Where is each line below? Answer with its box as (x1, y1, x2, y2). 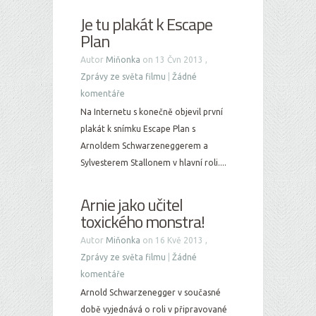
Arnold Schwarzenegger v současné (80, 288, 221, 297)
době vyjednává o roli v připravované (80, 305, 227, 314)
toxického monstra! (80, 209, 205, 234)
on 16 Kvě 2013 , (140, 236, 207, 245)
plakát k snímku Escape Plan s (80, 124, 195, 133)
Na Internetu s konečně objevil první (80, 107, 223, 116)
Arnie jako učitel (80, 192, 183, 217)
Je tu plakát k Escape (80, 11, 212, 37)
